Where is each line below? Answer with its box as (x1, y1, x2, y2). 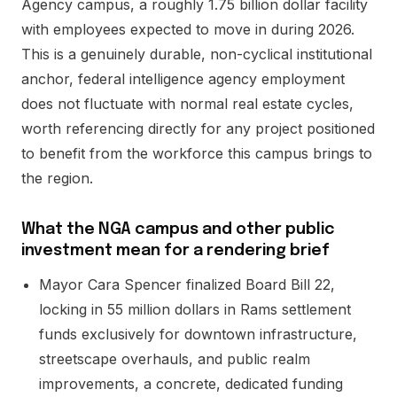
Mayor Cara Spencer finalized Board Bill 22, (39, 276, 335, 293)
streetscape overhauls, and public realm (39, 350, 310, 368)
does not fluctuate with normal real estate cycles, (21, 95, 354, 113)
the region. (21, 169, 93, 187)
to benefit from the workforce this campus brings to (21, 144, 372, 162)
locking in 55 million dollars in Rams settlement (39, 300, 351, 318)
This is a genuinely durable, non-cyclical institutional (21, 45, 372, 63)
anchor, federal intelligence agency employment (21, 70, 345, 88)
